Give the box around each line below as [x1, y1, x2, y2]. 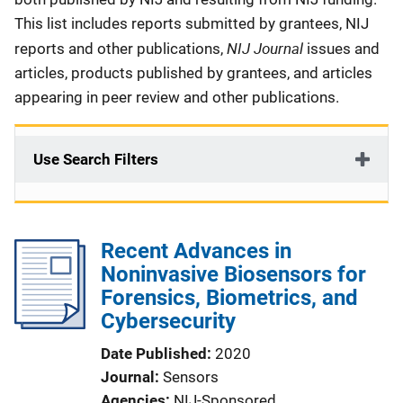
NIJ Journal [227, 38, 307, 58]
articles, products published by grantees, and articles [14, 64, 372, 82]
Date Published [101, 345, 207, 363]
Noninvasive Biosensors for [101, 262, 366, 287]
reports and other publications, [14, 40, 227, 58]
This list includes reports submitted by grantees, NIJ [14, 14, 369, 32]
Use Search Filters [33, 150, 158, 168]
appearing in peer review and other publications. [14, 88, 343, 106]
